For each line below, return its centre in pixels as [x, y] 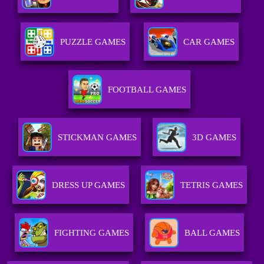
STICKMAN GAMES [98, 138]
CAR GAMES [209, 42]
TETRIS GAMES [211, 185]
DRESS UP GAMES [88, 185]
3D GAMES [214, 138]
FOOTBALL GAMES [147, 90]
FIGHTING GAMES [92, 233]
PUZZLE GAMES [93, 42]
